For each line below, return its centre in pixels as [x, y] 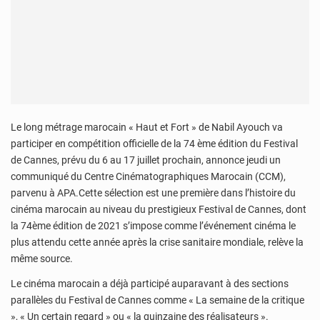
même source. [42, 258]
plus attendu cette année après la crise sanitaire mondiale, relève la [157, 242]
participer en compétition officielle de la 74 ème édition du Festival [154, 143]
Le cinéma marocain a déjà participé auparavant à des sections [150, 284]
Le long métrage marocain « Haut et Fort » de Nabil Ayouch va [147, 127]
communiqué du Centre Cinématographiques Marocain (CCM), [148, 176]
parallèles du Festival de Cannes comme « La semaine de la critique [157, 300]
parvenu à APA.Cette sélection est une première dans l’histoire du [153, 192]
